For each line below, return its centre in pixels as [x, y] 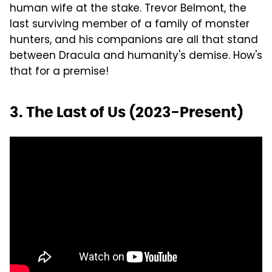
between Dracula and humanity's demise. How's [136, 56]
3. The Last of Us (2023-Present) [127, 112]
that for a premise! [59, 72]
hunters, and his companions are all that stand [134, 40]
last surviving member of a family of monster [130, 25]
